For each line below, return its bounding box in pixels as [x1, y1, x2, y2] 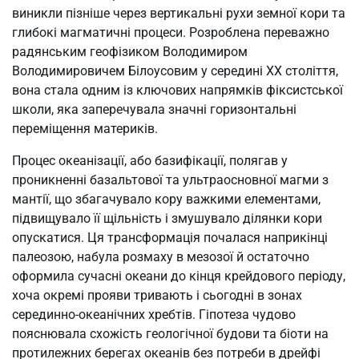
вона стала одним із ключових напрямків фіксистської [12, 83, 343, 99]
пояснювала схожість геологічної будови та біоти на [12, 326, 329, 342]
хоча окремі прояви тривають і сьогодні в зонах [12, 288, 302, 304]
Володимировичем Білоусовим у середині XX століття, [12, 63, 338, 79]
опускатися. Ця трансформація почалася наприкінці [12, 230, 328, 246]
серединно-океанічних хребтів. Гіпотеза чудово [12, 307, 296, 323]
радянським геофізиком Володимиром [12, 44, 248, 60]
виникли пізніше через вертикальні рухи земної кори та [12, 6, 345, 22]
